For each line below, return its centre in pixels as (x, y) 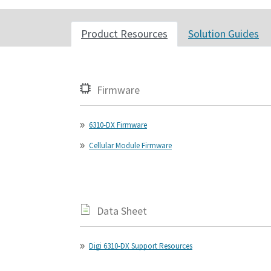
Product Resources (124, 34)
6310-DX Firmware (118, 125)
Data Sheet (122, 211)
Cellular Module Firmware (130, 145)
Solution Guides (224, 34)
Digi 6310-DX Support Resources (141, 246)
